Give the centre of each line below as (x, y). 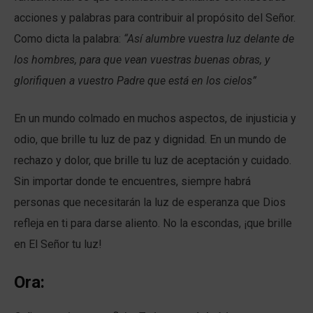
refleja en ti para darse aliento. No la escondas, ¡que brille (153, 223)
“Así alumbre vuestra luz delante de (209, 38)
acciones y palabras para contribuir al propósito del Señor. (155, 17)
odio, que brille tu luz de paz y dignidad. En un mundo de (150, 139)
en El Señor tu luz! (58, 244)
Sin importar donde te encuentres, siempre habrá (132, 181)
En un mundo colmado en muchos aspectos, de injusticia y (155, 118)
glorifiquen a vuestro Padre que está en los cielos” (135, 80)
